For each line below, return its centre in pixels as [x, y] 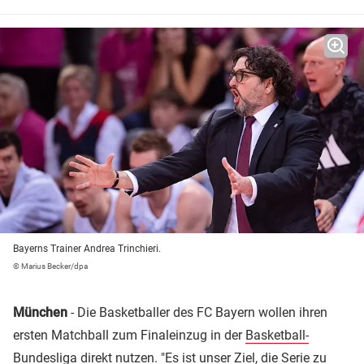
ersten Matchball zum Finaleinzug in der [129, 336]
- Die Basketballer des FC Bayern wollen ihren [197, 313]
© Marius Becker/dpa [50, 266]
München [40, 313]
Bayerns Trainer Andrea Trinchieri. [87, 249]
